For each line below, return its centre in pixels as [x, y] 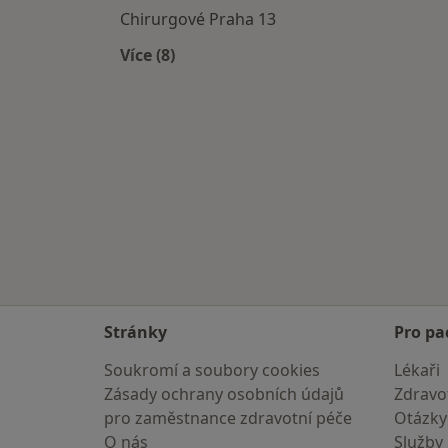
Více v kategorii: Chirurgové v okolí [285, 78]
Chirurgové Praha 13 [198, 19]
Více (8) [147, 55]
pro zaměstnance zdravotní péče [228, 418]
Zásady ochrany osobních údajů [224, 394]
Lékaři [417, 370]
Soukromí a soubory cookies [212, 370]
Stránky [135, 332]
